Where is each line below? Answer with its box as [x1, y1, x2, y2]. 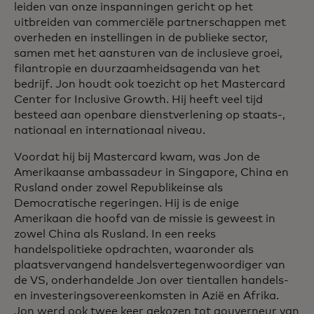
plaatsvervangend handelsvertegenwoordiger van [14, 259, 285, 271]
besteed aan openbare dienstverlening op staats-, [14, 109, 285, 121]
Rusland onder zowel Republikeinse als [14, 182, 223, 193]
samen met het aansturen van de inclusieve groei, [14, 48, 282, 59]
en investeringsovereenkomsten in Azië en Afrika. [14, 290, 279, 301]
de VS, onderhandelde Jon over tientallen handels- [14, 275, 289, 286]
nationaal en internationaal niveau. [14, 125, 205, 136]
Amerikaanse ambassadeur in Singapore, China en [14, 167, 289, 178]
